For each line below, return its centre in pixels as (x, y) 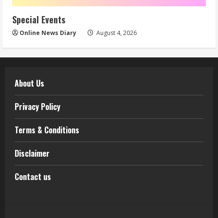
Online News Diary (48, 33)
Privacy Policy (37, 106)
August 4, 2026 (116, 33)
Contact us (33, 176)
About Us (29, 83)
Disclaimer (32, 153)
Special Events (39, 19)
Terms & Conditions (47, 130)
